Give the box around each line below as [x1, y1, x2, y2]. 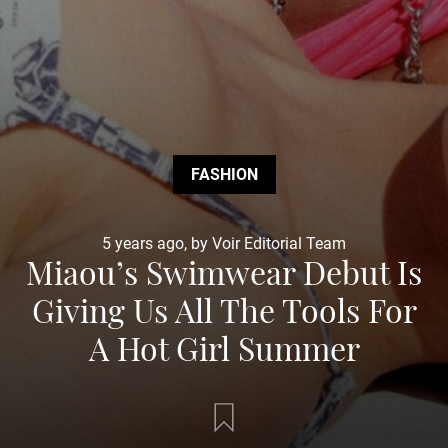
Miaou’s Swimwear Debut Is [26, 250, 422, 293]
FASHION [190, 165, 258, 184]
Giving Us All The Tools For [31, 288, 417, 331]
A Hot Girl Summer [88, 326, 360, 369]
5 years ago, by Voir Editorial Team [102, 234, 346, 253]
